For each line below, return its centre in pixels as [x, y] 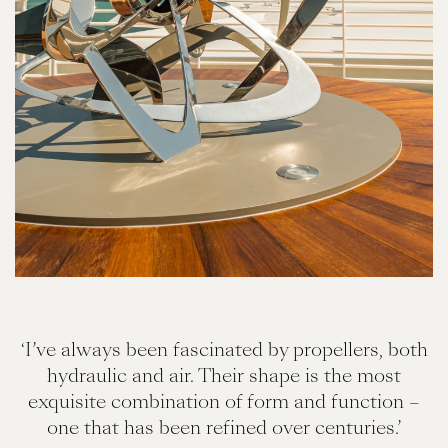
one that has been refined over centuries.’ [224, 428]
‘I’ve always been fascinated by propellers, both [224, 350]
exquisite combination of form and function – [224, 402]
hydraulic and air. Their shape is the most [224, 376]
